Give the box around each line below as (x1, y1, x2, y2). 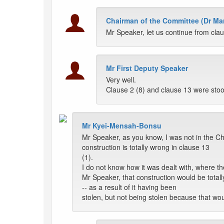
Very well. (106, 74, 136, 85)
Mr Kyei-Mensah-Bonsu (82, 120, 161, 131)
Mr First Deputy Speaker (106, 63, 188, 73)
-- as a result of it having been (82, 182, 176, 192)
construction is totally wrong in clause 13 (82, 142, 209, 152)
